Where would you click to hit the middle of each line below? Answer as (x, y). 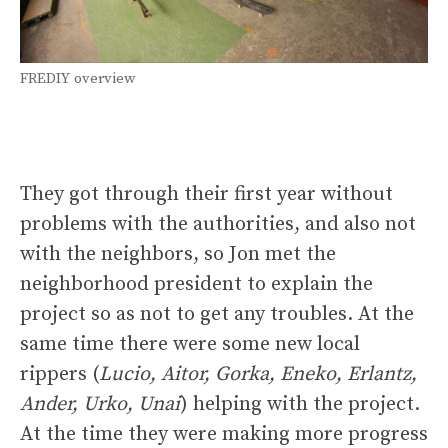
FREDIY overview (77, 79)
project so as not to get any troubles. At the (217, 315)
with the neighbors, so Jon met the (178, 255)
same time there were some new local (190, 345)
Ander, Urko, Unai (100, 405)
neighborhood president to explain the (196, 285)
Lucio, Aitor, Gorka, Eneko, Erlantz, (258, 375)
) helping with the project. (300, 405)
